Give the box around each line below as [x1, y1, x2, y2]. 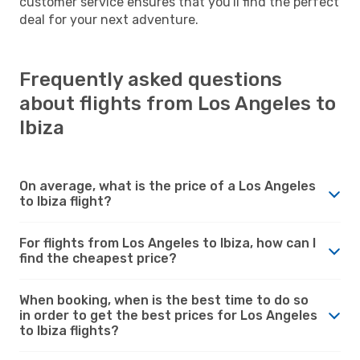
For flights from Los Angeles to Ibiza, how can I [19, 235, 316, 251]
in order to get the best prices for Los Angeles [19, 307, 317, 323]
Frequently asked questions [19, 67, 282, 91]
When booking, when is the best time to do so [19, 292, 309, 308]
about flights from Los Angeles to [19, 92, 336, 115]
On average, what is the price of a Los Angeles [19, 178, 316, 194]
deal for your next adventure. [19, 11, 198, 27]
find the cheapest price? [19, 250, 177, 266]
